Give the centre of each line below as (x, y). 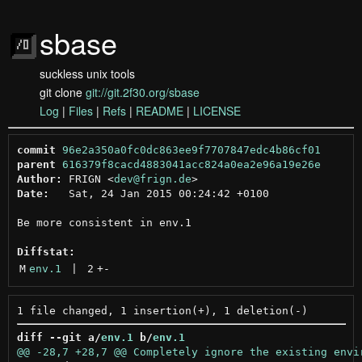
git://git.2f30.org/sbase (143, 92)
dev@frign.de (152, 179)
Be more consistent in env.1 (104, 222)
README (160, 111)
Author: (39, 179)
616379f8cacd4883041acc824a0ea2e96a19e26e (191, 164)
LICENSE (217, 111)
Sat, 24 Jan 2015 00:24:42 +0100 (159, 193)
